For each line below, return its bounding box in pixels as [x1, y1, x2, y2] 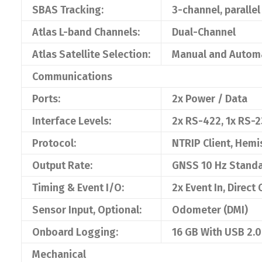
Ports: [32, 92, 60, 105]
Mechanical [32, 248, 86, 261]
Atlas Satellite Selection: [32, 48, 150, 61]
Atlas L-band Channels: [32, 26, 140, 39]
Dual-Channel [172, 26, 236, 39]
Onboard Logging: [32, 226, 118, 239]
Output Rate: [32, 159, 92, 172]
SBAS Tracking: [32, 4, 104, 16]
